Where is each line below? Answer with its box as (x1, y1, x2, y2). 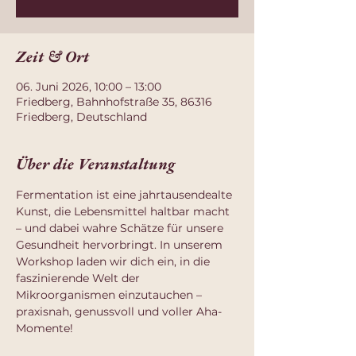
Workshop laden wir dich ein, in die (16, 254, 213, 269)
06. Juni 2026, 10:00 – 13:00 (16, 79, 161, 94)
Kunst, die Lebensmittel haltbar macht (16, 204, 233, 219)
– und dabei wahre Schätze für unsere (16, 221, 226, 235)
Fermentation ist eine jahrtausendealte (16, 188, 235, 202)
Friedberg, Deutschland (16, 110, 147, 124)
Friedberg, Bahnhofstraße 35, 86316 (16, 95, 212, 109)
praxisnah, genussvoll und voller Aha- (16, 304, 222, 319)
